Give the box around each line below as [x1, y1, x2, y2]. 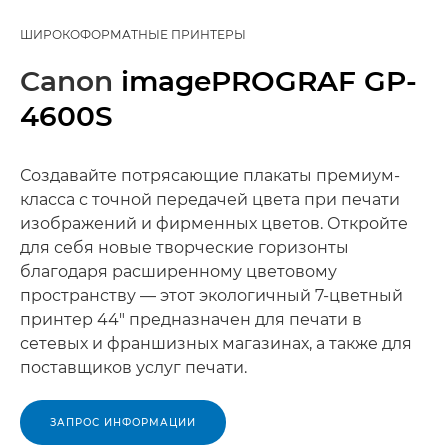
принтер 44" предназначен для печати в [20, 310, 362, 329]
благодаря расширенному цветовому [20, 262, 337, 281]
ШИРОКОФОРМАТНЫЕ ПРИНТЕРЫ [20, 27, 246, 42]
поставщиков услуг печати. [20, 358, 247, 377]
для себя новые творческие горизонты [20, 238, 349, 257]
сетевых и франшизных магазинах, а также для [20, 334, 412, 353]
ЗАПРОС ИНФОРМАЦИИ [50, 416, 196, 429]
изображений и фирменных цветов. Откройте [20, 214, 408, 233]
